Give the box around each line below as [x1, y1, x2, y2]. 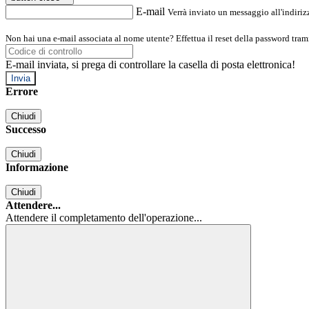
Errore [6, 86, 38, 98]
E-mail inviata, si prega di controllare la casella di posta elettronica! [6, 59, 295, 71]
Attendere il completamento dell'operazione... [6, 212, 202, 224]
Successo [6, 123, 46, 136]
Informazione [6, 161, 68, 174]
